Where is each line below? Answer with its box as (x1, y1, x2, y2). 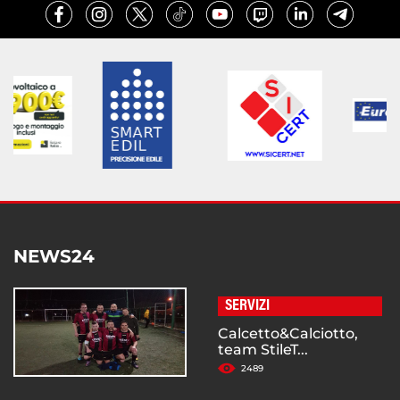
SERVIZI (225, 298, 270, 315)
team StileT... (218, 341, 308, 359)
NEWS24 (13, 246, 95, 268)
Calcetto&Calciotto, (218, 325, 358, 343)
